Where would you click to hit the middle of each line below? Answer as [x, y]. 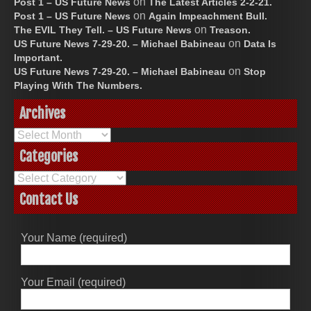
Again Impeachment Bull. [208, 16]
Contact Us [49, 199]
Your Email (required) [73, 282]
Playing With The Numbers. [78, 85]
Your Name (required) [74, 237]
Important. [38, 57]
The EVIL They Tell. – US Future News [103, 30]
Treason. [230, 30]
